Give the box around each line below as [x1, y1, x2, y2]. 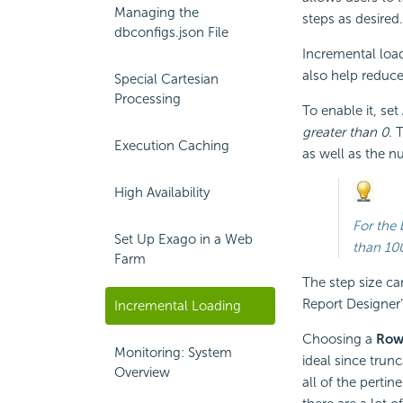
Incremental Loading [114, 298, 241, 314]
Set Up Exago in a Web [114, 231, 253, 247]
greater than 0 [301, 124, 389, 141]
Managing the [114, 4, 199, 21]
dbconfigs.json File [114, 24, 228, 40]
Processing [114, 91, 181, 107]
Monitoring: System [114, 345, 232, 361]
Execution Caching [114, 138, 229, 154]
